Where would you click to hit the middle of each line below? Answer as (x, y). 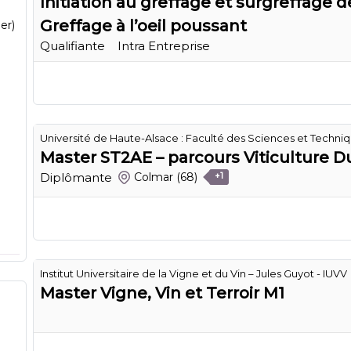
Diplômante (76, 177)
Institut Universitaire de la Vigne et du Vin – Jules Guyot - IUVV (194, 273)
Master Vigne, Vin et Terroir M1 (162, 293)
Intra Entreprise (164, 45)
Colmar (154, 177)
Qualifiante (72, 45)
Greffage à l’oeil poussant (143, 25)
